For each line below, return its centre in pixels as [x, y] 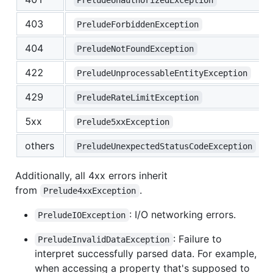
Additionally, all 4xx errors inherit [91, 175]
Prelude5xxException [123, 122]
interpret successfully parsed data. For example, [146, 253]
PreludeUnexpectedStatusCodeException [165, 146]
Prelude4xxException [90, 190]
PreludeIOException [82, 215]
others [40, 145]
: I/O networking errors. [182, 214]
